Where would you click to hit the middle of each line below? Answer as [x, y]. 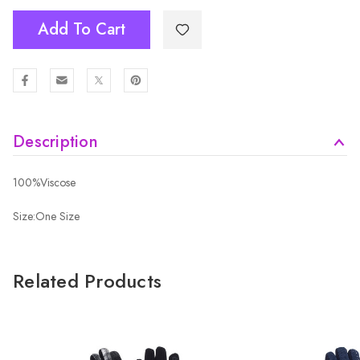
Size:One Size [46, 216]
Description [55, 142]
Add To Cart [82, 29]
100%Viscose [44, 182]
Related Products [87, 281]
